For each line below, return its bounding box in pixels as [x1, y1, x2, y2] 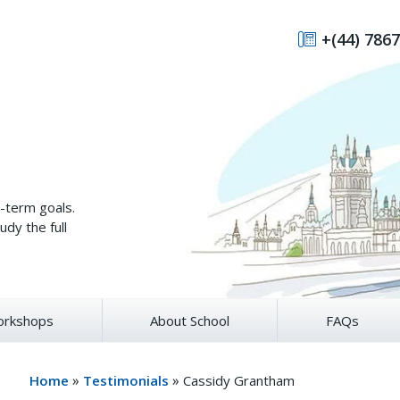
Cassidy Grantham [183, 371, 296, 389]
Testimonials [83, 371, 170, 389]
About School [149, 312, 229, 329]
